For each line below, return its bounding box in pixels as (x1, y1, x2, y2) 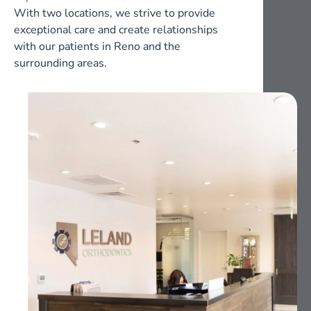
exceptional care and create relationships (14, 22, 218, 37)
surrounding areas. (14, 55, 107, 71)
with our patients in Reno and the (14, 38, 180, 54)
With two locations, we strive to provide (14, 5, 215, 21)
